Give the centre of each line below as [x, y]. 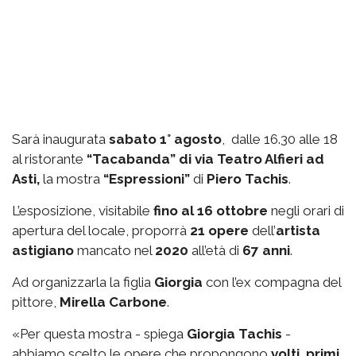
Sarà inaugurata [60, 139]
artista [298, 230]
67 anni [266, 250]
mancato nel [114, 250]
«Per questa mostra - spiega [99, 333]
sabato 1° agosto [165, 139]
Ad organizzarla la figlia [83, 282]
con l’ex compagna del [272, 282]
